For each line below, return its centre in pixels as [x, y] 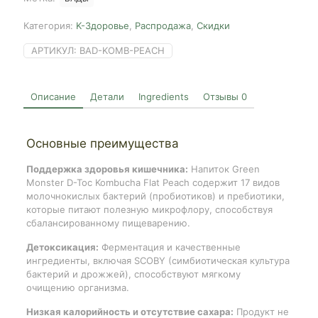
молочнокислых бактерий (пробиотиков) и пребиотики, [155, 196]
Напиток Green [224, 169]
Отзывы [222, 96]
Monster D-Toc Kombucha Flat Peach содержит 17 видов [153, 182]
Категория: [50, 25]
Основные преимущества [102, 143]
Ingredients [164, 96]
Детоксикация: [62, 247]
